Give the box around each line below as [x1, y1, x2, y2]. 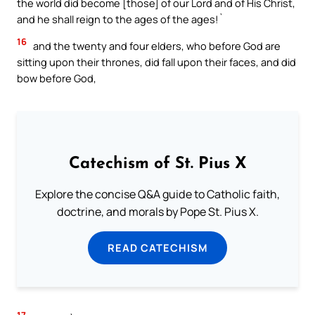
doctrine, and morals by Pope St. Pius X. [56, 203, 259, 219]
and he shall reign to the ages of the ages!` [17, 12, 224, 27]
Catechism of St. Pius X [68, 155, 247, 172]
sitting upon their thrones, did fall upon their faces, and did [17, 54, 296, 69]
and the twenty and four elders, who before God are [31, 38, 281, 53]
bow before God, [17, 70, 96, 85]
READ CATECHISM [108, 240, 207, 255]
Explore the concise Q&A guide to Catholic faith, [35, 186, 280, 202]
